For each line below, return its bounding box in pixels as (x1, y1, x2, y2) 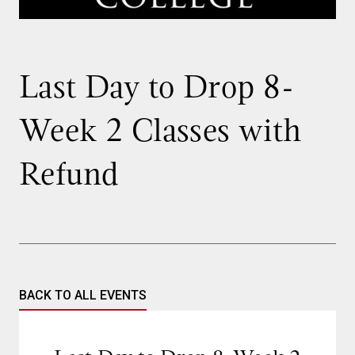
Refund (19, 152, 119, 197)
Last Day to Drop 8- (19, 65, 296, 109)
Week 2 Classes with (19, 109, 302, 153)
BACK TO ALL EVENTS (19, 288, 147, 303)
